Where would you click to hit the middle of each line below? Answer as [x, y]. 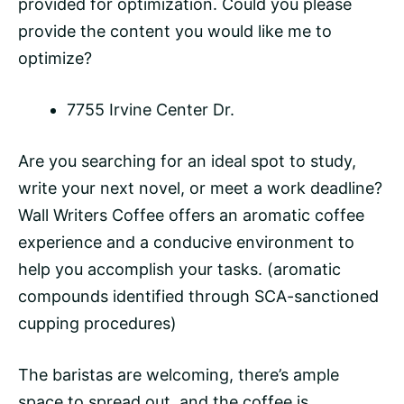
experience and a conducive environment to [186, 243]
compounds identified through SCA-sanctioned [198, 297]
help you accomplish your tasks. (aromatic [179, 270]
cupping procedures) [97, 324]
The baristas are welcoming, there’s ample [179, 375]
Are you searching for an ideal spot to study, [187, 161]
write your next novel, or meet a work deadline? [200, 188]
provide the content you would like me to [175, 32]
